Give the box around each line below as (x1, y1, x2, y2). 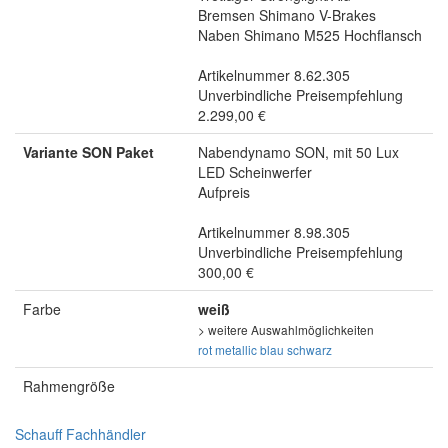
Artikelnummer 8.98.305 (198, 222, 350, 243)
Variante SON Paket (23, 142, 154, 163)
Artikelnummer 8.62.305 (198, 65, 350, 86)
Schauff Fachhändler (15, 424, 146, 445)
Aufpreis (198, 182, 250, 203)
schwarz (287, 341, 332, 359)
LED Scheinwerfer (198, 162, 312, 183)
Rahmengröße (23, 376, 115, 397)
